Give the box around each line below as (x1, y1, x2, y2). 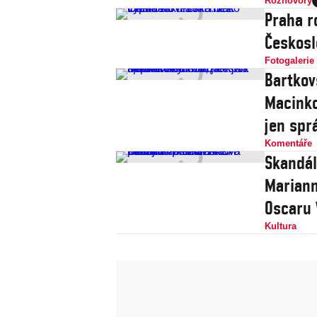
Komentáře (265, 138, 312, 149)
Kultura (265, 221, 296, 231)
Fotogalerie (265, 55, 314, 66)
